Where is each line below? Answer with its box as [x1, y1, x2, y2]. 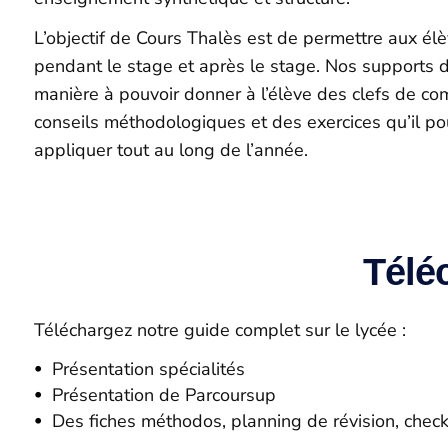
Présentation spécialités [51, 357, 245, 381]
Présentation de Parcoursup [51, 383, 276, 407]
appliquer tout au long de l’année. [33, 137, 308, 162]
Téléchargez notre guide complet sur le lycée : [33, 318, 406, 342]
